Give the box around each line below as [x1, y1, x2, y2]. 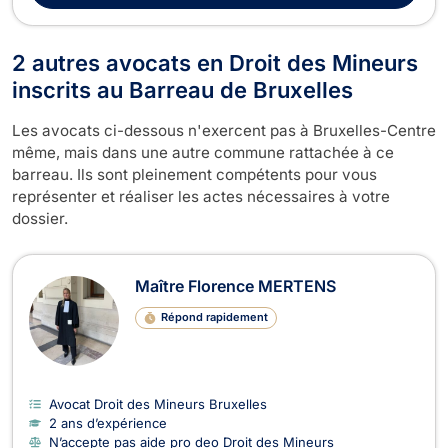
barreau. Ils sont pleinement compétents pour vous [12, 164, 377, 184]
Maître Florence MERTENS [135, 275, 336, 296]
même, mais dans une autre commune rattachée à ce [12, 142, 394, 162]
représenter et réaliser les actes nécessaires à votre [12, 186, 390, 206]
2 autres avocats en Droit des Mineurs [12, 49, 418, 76]
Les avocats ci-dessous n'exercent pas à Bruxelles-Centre [12, 120, 436, 140]
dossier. [12, 208, 68, 228]
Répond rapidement [160, 310, 268, 325]
